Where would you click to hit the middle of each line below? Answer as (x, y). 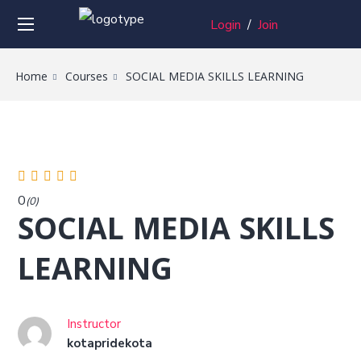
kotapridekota (110, 343)
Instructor (94, 324)
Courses (87, 78)
